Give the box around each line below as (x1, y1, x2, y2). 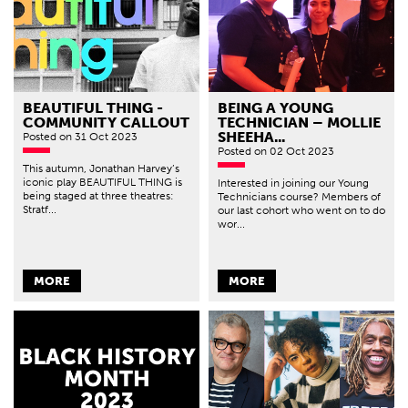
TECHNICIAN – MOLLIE (218, 113, 381, 131)
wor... (218, 217, 245, 230)
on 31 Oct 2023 (59, 129, 138, 143)
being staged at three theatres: (23, 189, 174, 202)
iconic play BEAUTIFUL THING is (23, 175, 182, 189)
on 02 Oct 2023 (254, 144, 334, 158)
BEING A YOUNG (218, 98, 333, 117)
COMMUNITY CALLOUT (23, 113, 189, 131)
